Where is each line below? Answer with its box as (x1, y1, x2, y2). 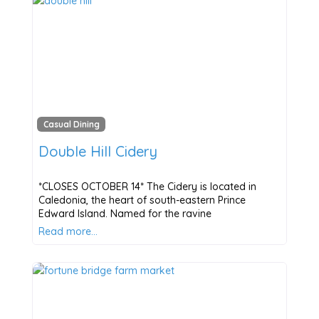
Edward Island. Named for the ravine (38, 206, 211, 220)
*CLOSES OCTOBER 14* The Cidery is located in (38, 179, 256, 193)
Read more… (38, 224, 98, 238)
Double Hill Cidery (38, 142, 157, 160)
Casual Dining (43, 118, 100, 130)
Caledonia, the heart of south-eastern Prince (38, 193, 246, 206)
